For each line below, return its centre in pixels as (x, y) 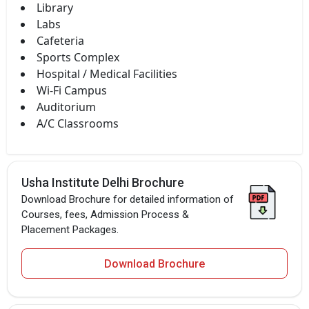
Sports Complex (78, 57)
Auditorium (66, 107)
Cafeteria (60, 40)
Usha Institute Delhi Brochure (103, 182)
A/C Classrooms (78, 123)
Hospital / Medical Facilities (107, 73)
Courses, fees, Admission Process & (105, 214)
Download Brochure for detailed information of (128, 199)
